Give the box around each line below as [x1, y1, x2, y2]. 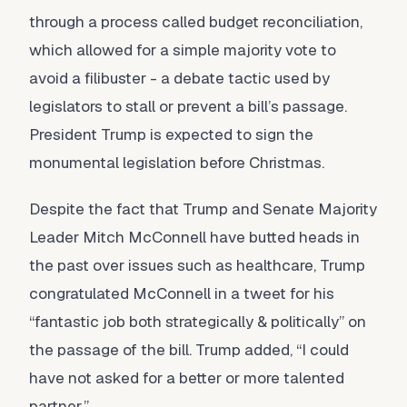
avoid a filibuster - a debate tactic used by [29, 68, 330, 88]
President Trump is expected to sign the [29, 124, 313, 144]
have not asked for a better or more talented [29, 368, 344, 388]
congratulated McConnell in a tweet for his [29, 283, 334, 303]
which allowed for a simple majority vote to [29, 40, 336, 60]
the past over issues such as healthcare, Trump [29, 255, 365, 275]
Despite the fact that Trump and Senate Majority [29, 199, 377, 219]
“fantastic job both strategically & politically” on [29, 312, 366, 332]
